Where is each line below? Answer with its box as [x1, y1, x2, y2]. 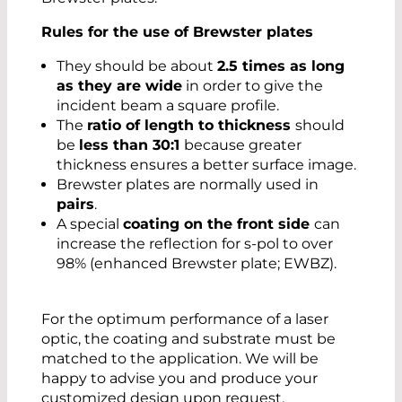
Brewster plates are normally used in [57, 175, 319, 193]
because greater [184, 135, 301, 153]
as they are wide [57, 76, 182, 94]
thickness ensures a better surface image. [57, 155, 356, 173]
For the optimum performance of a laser [41, 310, 328, 328]
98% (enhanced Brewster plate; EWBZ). [57, 254, 336, 272]
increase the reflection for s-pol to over [57, 234, 333, 252]
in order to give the [182, 76, 323, 94]
